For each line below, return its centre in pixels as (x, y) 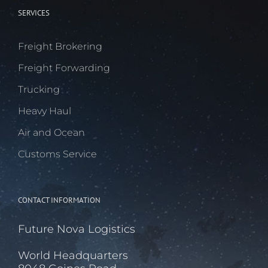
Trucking (39, 89)
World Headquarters (73, 255)
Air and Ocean (51, 132)
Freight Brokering (60, 46)
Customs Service (57, 154)
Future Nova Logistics (77, 229)
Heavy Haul (45, 111)
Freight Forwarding (64, 68)
